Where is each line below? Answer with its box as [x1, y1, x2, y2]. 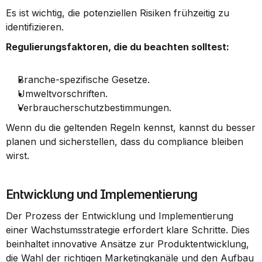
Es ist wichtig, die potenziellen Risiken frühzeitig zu [6, 7, 229, 19]
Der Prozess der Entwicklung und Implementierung [6, 210, 233, 222]
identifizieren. [6, 21, 64, 33]
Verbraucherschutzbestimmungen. [18, 102, 171, 113]
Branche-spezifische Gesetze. [18, 74, 150, 85]
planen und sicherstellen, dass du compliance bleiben [6, 136, 243, 147]
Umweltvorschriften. [18, 88, 108, 99]
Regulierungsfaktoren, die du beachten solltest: [6, 41, 229, 53]
